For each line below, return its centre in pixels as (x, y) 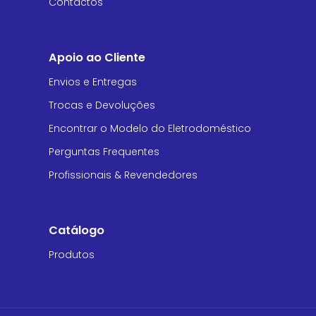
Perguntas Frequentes (104, 151)
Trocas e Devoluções (102, 105)
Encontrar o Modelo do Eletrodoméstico (150, 128)
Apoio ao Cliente (97, 57)
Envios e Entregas (92, 81)
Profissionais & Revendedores (123, 175)
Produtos (71, 254)
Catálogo (76, 230)
